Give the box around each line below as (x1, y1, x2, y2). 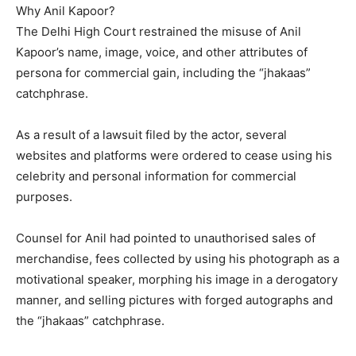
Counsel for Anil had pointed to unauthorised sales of (16, 230, 315, 246)
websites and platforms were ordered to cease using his (16, 147, 332, 163)
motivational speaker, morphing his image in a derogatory (16, 271, 338, 287)
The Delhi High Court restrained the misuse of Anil (16, 23, 301, 39)
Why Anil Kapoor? (16, 2, 115, 18)
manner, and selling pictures (16, 292, 175, 308)
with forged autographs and (175, 292, 333, 308)
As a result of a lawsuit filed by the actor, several (16, 126, 287, 142)
